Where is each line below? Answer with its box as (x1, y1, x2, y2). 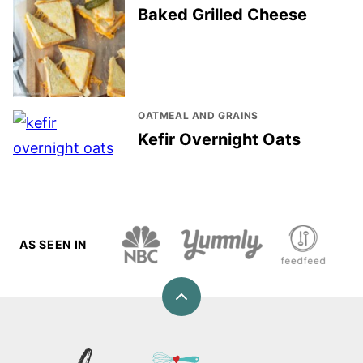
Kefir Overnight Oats (138, 129, 301, 149)
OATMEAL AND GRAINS (138, 109, 258, 122)
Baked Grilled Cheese (138, 4, 307, 24)
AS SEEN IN (19, 237, 87, 251)
